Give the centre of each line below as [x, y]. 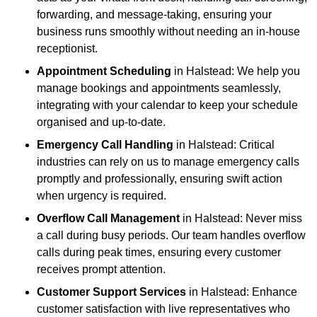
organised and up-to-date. [101, 122]
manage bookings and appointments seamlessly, [159, 88]
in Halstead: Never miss [241, 219]
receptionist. [67, 49]
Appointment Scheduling [104, 71]
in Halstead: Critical [224, 145]
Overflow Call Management [108, 219]
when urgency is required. [102, 196]
